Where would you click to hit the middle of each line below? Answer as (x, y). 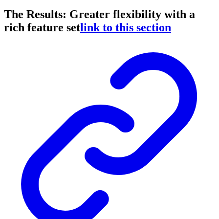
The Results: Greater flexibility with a (99, 14)
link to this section (126, 28)
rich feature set (42, 28)
